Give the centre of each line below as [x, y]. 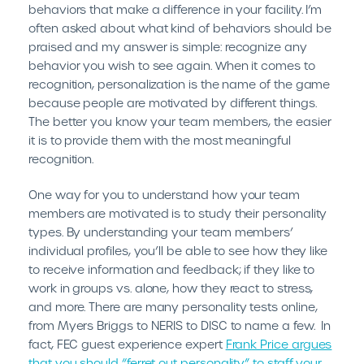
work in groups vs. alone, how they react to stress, [171, 288]
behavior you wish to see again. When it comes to [172, 66]
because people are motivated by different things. [173, 103]
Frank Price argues [279, 344]
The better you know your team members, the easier [180, 122]
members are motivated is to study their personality [178, 214]
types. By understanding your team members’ [161, 232]
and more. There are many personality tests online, [173, 307]
